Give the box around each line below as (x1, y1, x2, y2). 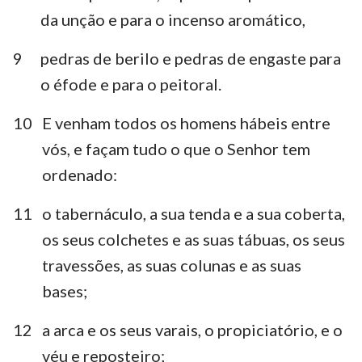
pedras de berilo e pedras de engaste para (40, 48, 341, 68)
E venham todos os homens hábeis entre (42, 112, 330, 133)
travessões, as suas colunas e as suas (42, 255, 301, 275)
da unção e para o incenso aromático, (40, 9, 305, 29)
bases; (42, 280, 87, 301)
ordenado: (42, 164, 117, 184)
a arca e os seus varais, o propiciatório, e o (42, 319, 343, 339)
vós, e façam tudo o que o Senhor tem (42, 138, 310, 158)
